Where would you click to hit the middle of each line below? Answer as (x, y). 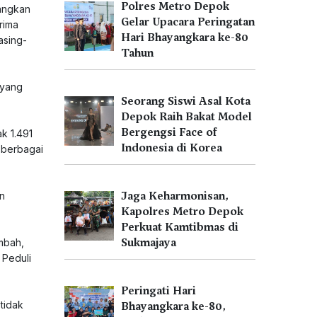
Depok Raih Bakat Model (186, 117)
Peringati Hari (158, 291)
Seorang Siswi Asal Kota (186, 101)
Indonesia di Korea (172, 148)
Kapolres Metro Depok (182, 212)
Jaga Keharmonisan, (175, 196)
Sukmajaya (149, 243)
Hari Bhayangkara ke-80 (185, 38)
